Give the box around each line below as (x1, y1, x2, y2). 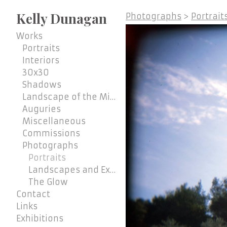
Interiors (22, 55, 59, 66)
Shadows (22, 80, 61, 90)
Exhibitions (16, 213, 63, 224)
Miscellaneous (22, 116, 86, 127)
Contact (16, 189, 50, 200)
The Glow (28, 177, 68, 187)
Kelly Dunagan (16, 10, 107, 28)
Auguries (22, 104, 61, 115)
